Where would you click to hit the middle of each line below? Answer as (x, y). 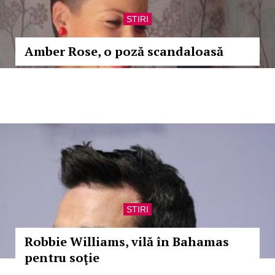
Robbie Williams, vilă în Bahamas (127, 242)
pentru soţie (62, 258)
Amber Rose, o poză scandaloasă (124, 51)
